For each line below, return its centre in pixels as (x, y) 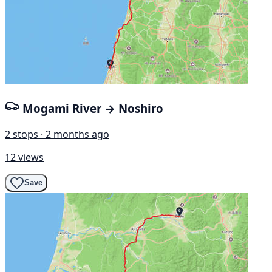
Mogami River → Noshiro (93, 109)
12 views (24, 157)
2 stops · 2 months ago (57, 134)
